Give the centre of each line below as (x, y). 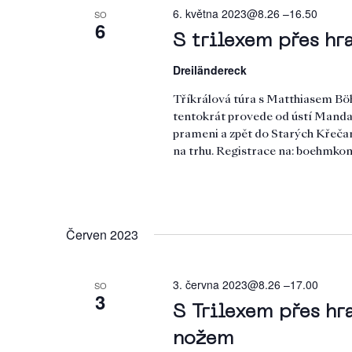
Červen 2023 (102, 235)
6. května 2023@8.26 (226, 13)
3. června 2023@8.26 (226, 285)
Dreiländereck (209, 70)
